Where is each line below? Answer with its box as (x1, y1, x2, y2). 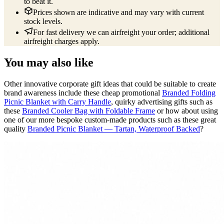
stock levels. (24, 17, 62, 26)
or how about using (155, 106, 218, 115)
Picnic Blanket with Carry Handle (4, 97, 111, 106)
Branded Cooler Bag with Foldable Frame (22, 106, 155, 115)
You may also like (4, 56, 93, 69)
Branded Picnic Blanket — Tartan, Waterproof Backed (27, 124, 200, 133)
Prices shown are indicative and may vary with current (33, 8, 204, 17)
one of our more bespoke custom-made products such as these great (4, 115, 216, 124)
